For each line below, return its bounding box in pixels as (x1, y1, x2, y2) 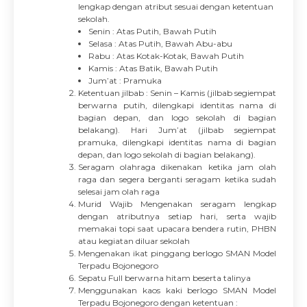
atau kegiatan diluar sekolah (78, 236, 190, 246)
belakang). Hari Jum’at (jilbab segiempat (78, 125, 276, 135)
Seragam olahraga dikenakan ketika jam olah (78, 162, 276, 172)
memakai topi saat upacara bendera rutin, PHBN (78, 223, 276, 234)
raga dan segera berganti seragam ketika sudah (78, 174, 276, 184)
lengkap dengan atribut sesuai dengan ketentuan (78, 1, 273, 12)
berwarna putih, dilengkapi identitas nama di (78, 100, 276, 110)
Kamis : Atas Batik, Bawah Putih (88, 63, 218, 73)
